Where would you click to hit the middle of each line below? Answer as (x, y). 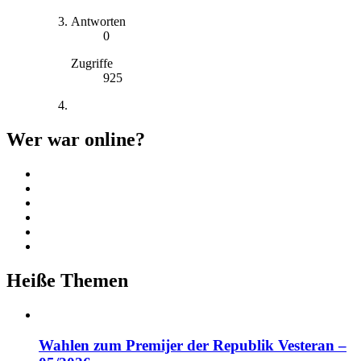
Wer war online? (76, 139)
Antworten (98, 22)
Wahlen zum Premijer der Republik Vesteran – (193, 346)
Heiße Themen (67, 280)
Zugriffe (92, 64)
